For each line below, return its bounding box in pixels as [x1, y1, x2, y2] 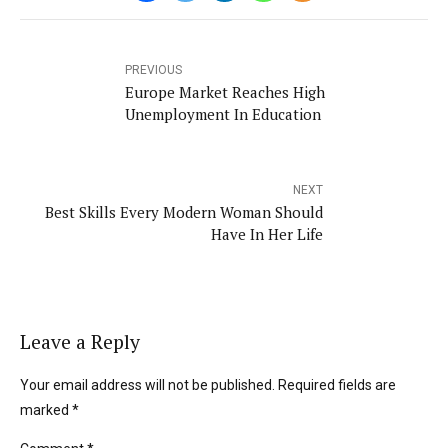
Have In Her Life [211, 223, 323, 244]
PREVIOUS [125, 62, 182, 77]
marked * [20, 401, 79, 418]
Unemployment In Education [125, 103, 321, 124]
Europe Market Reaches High [125, 81, 325, 102]
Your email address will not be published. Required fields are [20, 376, 396, 393]
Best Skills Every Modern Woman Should [45, 201, 323, 222]
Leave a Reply [20, 329, 140, 356]
